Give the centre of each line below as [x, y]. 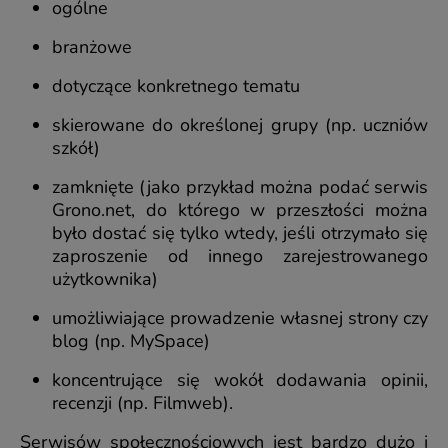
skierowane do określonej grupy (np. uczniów [240, 125]
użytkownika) [105, 279]
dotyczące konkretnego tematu [176, 86]
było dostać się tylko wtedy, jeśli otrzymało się [240, 233]
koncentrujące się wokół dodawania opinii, [240, 380]
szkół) [76, 148]
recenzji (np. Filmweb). [142, 403]
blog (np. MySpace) [131, 341]
